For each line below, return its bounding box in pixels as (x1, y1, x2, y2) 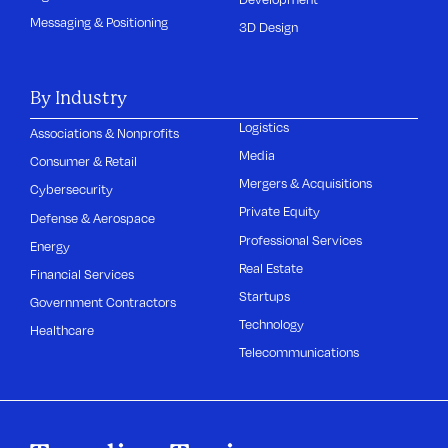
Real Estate (239, 259, 304, 276)
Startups (239, 287, 291, 304)
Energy (30, 237, 71, 254)
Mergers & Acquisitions (239, 175, 373, 192)
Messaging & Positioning (30, 13, 169, 30)
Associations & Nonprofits (30, 125, 180, 142)
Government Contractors (30, 294, 177, 310)
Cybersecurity (30, 181, 114, 198)
